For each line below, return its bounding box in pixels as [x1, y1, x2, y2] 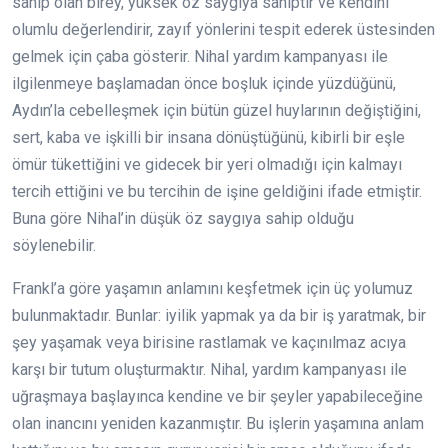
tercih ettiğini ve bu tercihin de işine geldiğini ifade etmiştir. [12, 182, 422, 202]
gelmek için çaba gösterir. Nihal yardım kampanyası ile [12, 47, 388, 67]
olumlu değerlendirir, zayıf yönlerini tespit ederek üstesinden [12, 20, 435, 40]
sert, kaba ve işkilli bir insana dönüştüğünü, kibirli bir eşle [12, 128, 405, 148]
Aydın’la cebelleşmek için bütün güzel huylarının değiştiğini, [12, 101, 421, 121]
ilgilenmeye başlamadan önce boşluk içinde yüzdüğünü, [12, 74, 396, 94]
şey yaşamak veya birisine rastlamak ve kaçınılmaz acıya [12, 333, 406, 353]
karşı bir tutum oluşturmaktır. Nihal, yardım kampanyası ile [12, 360, 407, 380]
